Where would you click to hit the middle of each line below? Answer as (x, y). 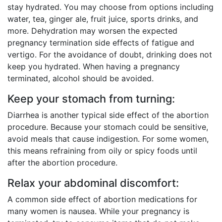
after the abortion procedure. (62, 163)
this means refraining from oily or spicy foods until (102, 151)
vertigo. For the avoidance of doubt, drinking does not (110, 55)
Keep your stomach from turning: (91, 99)
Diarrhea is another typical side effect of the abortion (108, 115)
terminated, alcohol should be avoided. (81, 79)
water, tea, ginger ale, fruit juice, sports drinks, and (103, 19)
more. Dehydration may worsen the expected (92, 31)
